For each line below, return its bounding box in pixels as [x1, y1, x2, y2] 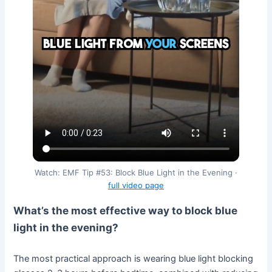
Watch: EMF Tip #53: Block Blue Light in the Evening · [35, 167, 237, 177]
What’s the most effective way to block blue [13, 203, 238, 217]
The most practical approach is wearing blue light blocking [13, 253, 254, 265]
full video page [108, 180, 164, 190]
